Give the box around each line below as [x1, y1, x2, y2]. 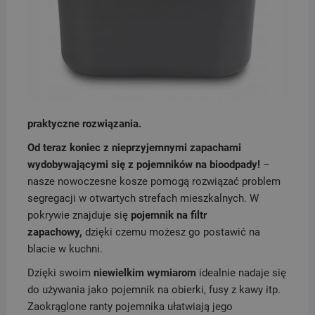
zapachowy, [27, 226, 82, 239]
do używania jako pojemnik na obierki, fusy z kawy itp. [27, 283, 281, 297]
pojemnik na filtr [127, 209, 207, 222]
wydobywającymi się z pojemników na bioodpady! [27, 158, 260, 172]
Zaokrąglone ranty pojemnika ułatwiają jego [27, 300, 233, 314]
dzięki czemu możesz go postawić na [82, 226, 260, 239]
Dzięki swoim [27, 266, 94, 280]
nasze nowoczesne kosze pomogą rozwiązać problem [27, 175, 281, 188]
